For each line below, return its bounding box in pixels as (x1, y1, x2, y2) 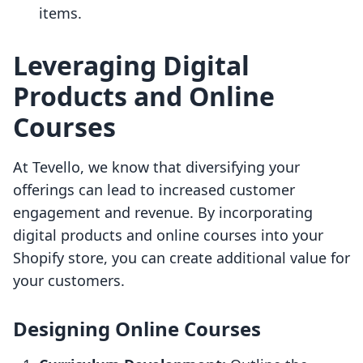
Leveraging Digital (13, 48, 250, 83)
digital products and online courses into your (13, 225, 323, 246)
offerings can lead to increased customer (13, 180, 295, 200)
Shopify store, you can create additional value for (13, 248, 350, 268)
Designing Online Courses (13, 315, 261, 343)
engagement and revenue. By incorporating (13, 203, 313, 223)
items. (39, 3, 82, 23)
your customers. (13, 271, 125, 291)
